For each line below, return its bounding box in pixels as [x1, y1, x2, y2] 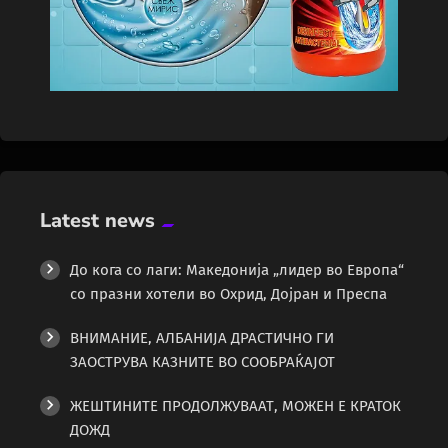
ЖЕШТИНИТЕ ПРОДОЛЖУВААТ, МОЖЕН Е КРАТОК [70, 397, 401, 416]
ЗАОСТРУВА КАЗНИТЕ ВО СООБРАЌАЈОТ [70, 353, 335, 372]
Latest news [40, 207, 155, 235]
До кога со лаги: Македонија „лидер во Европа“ [70, 261, 404, 280]
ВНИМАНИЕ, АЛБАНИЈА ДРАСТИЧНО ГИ [70, 329, 334, 348]
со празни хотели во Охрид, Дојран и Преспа [70, 285, 387, 304]
